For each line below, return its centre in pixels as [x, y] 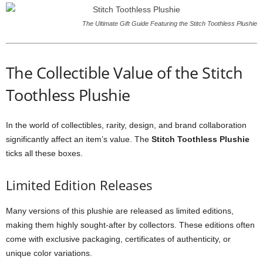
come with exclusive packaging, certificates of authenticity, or [118, 239]
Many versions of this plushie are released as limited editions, [120, 211]
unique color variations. [49, 253]
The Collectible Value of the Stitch [124, 73]
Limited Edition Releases [79, 185]
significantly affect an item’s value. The [79, 139]
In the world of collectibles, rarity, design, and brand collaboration [126, 125]
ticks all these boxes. [44, 153]
